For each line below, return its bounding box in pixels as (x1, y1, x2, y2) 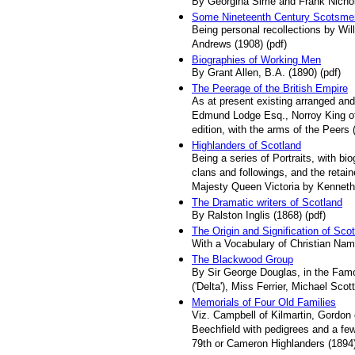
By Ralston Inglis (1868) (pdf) (192, 209, 326, 223)
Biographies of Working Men (192, 54, 321, 66)
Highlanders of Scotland (192, 139, 301, 151)
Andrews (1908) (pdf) (192, 38, 287, 52)
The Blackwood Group (192, 254, 293, 265)
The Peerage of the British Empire (192, 82, 348, 94)
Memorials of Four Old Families (192, 296, 336, 308)
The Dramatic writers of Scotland (192, 197, 342, 208)
